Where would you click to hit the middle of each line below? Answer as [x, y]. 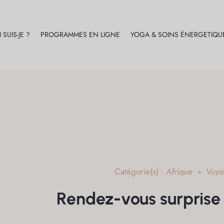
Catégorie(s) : [140, 171]
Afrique [179, 171]
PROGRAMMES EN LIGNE [80, 35]
